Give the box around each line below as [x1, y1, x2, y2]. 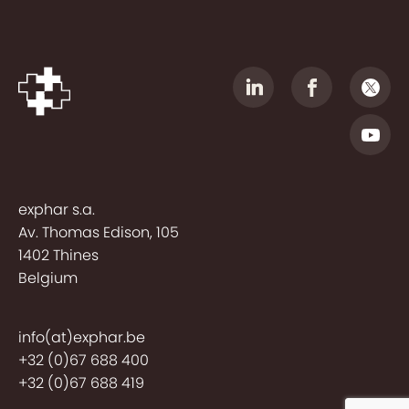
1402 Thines [18, 245, 99, 267]
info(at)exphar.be [18, 327, 145, 349]
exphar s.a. [18, 199, 95, 221]
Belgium [18, 267, 78, 289]
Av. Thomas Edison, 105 [18, 222, 179, 244]
